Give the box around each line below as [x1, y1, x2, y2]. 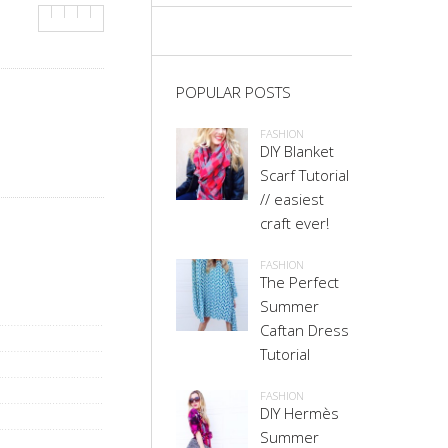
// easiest [260, 189, 324, 209]
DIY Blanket [260, 141, 334, 161]
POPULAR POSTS [176, 82, 291, 102]
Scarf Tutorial [260, 165, 349, 185]
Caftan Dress [260, 320, 349, 340]
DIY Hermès [260, 403, 339, 423]
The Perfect [260, 272, 339, 292]
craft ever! [260, 213, 329, 233]
